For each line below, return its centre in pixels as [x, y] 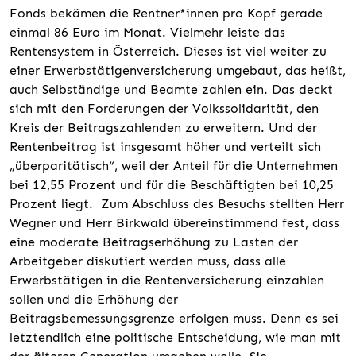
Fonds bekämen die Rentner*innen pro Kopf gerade [166, 13]
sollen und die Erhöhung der [94, 299]
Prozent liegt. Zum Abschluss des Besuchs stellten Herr [177, 203]
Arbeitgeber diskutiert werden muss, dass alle [148, 261]
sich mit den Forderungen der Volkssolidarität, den [164, 108]
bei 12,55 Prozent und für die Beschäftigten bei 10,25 [172, 184]
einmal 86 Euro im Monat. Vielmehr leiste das [147, 32]
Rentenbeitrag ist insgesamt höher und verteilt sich [165, 146]
